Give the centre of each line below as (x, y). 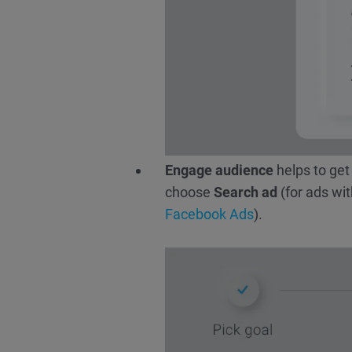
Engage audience (221, 170)
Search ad (246, 192)
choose (189, 192)
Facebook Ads (209, 214)
